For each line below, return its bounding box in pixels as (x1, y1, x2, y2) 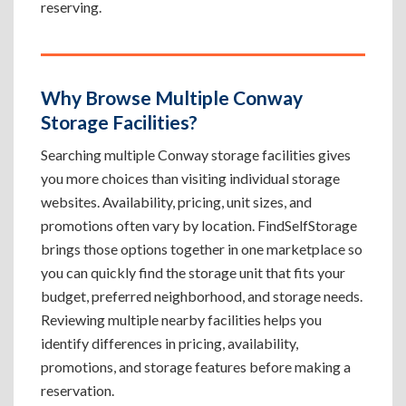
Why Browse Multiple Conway (41, 86, 303, 109)
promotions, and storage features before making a (41, 358, 351, 375)
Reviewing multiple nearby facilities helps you (41, 311, 322, 328)
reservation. (41, 382, 114, 399)
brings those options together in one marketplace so (41, 240, 362, 257)
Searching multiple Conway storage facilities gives (41, 146, 351, 163)
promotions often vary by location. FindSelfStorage (41, 217, 357, 234)
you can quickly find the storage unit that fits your (41, 264, 345, 281)
